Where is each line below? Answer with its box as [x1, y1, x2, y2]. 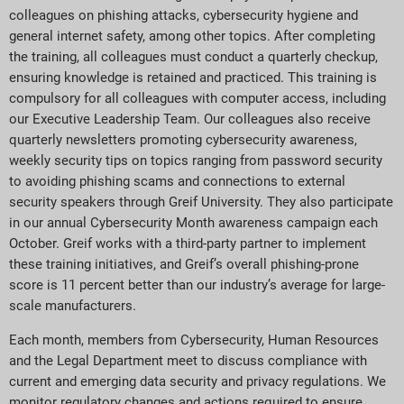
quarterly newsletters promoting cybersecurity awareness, [9, 132, 357, 149]
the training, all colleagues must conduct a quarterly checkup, [9, 49, 378, 66]
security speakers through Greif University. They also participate [9, 194, 393, 211]
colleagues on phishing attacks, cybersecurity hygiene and [9, 7, 358, 24]
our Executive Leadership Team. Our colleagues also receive [9, 111, 371, 128]
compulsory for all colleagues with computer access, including [9, 90, 386, 107]
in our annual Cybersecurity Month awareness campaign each [9, 215, 378, 232]
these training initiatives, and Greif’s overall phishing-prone [9, 256, 359, 273]
